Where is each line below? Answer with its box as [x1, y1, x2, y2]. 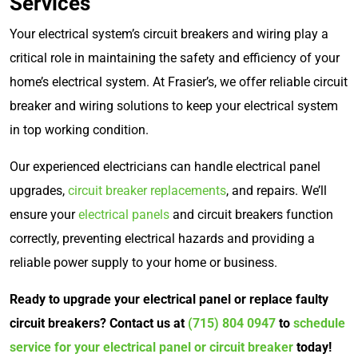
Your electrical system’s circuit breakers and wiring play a [10, 26, 328, 42]
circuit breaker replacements [68, 182, 226, 198]
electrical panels [78, 206, 169, 222]
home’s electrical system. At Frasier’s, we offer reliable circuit [10, 74, 348, 89]
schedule [293, 315, 345, 331]
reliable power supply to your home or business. [10, 254, 277, 270]
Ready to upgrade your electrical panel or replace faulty [10, 291, 328, 307]
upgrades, [10, 182, 68, 198]
